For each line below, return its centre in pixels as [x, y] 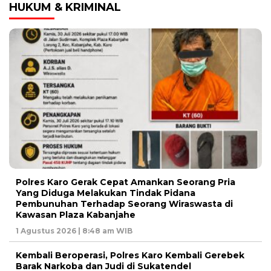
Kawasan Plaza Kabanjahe [76, 215]
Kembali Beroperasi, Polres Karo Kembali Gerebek [130, 256]
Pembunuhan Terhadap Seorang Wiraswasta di [124, 204]
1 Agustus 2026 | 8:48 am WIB [74, 231]
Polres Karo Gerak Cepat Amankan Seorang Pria [126, 182]
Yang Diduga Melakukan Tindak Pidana [106, 193]
